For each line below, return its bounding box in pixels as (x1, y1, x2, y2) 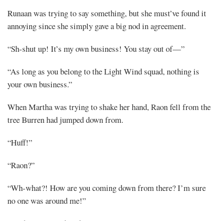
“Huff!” (7, 136, 32, 148)
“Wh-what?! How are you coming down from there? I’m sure (7, 182, 206, 193)
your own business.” (7, 78, 72, 90)
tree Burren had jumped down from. (7, 113, 123, 125)
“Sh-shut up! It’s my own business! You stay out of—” (7, 42, 184, 54)
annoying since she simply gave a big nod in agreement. (7, 20, 186, 32)
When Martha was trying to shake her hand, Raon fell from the (7, 101, 211, 112)
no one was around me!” (7, 194, 86, 206)
